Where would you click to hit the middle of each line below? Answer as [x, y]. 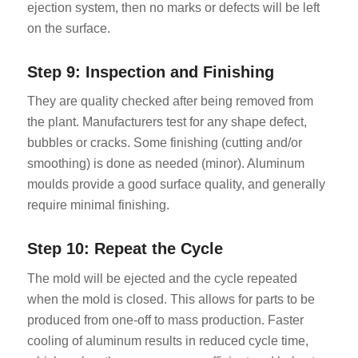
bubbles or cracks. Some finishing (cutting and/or [164, 143]
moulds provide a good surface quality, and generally [176, 185]
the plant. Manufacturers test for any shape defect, [167, 122]
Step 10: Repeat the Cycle [125, 249]
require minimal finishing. [98, 205]
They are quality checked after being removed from [170, 101]
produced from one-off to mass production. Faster [165, 320]
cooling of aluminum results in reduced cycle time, [167, 341]
